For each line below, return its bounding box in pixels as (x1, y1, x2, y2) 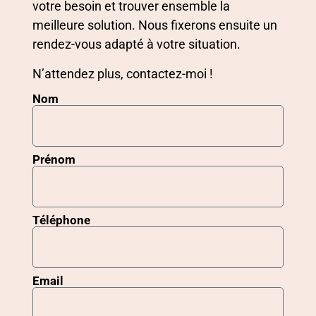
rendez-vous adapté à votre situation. (32, 37, 241, 52)
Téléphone (32, 213, 90, 228)
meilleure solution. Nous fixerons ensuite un (32, 18, 277, 33)
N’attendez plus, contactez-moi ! (32, 66, 213, 81)
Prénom (32, 152, 75, 167)
